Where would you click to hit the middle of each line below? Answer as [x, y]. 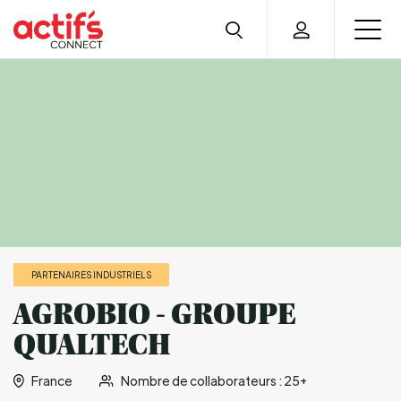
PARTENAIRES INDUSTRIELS [91, 274]
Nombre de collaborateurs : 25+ [213, 381]
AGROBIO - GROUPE [154, 315]
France [52, 381]
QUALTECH [92, 345]
